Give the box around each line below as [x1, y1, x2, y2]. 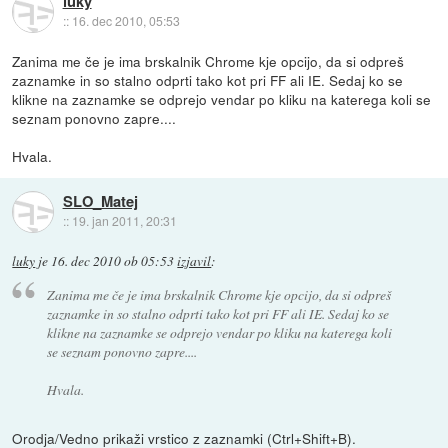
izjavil [177, 252, 212, 271]
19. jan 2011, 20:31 [71, 212, 177, 230]
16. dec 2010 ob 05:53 [51, 252, 175, 271]
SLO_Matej [62, 190, 138, 213]
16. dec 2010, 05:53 [71, 12, 180, 30]
